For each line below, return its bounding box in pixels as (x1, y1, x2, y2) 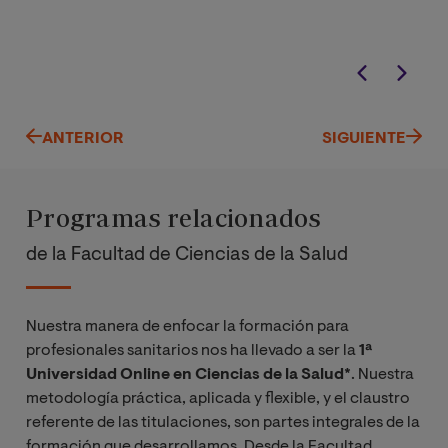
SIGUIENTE (322, 130, 406, 147)
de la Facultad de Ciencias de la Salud (26, 246, 348, 266)
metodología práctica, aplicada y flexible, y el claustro (26, 390, 410, 407)
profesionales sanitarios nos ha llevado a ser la (26, 342, 359, 359)
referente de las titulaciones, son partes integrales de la (26, 414, 420, 431)
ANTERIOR (42, 130, 124, 147)
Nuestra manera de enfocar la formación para (26, 318, 349, 335)
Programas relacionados (26, 202, 322, 232)
